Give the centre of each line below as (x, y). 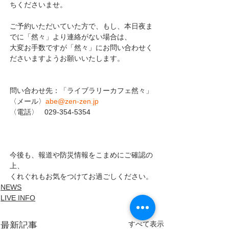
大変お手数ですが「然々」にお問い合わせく (81, 48)
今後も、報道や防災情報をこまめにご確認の (81, 155)
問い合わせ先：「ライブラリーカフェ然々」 (81, 90)
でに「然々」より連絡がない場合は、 (71, 37)
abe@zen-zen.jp (72, 101)
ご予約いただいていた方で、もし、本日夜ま (81, 26)
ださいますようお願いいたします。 (67, 58)
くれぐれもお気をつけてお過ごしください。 (81, 176)
